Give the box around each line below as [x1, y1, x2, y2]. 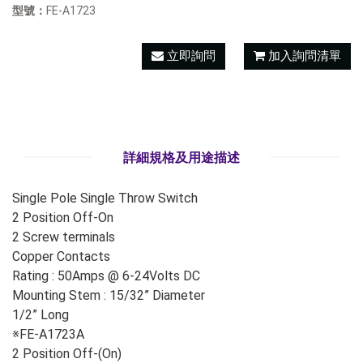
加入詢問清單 [268, 49, 341, 64]
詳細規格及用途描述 [123, 150, 240, 166]
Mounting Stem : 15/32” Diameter [12, 288, 205, 304]
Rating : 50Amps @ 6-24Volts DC [12, 268, 200, 284]
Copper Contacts [12, 249, 110, 265]
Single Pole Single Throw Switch [12, 190, 198, 207]
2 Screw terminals [12, 229, 115, 246]
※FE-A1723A [12, 327, 84, 343]
